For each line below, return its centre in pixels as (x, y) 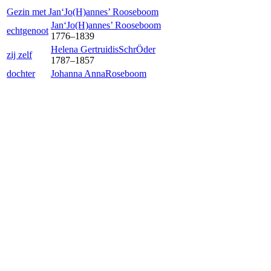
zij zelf (19, 55)
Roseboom (126, 73)
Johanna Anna (78, 73)
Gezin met (28, 12)
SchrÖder (137, 49)
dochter (21, 73)
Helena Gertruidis (85, 49)
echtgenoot (28, 31)
